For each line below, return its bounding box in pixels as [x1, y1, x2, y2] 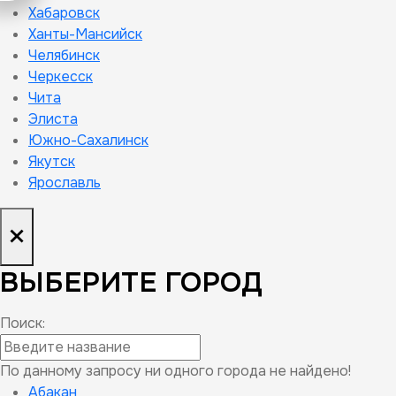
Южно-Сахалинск [28, 131, 148, 149]
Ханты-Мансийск [28, 25, 142, 43]
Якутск [28, 152, 75, 171]
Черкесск [28, 67, 93, 86]
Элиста [28, 110, 78, 128]
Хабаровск [28, 4, 100, 22]
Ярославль [28, 173, 101, 192]
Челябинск [28, 46, 100, 65]
